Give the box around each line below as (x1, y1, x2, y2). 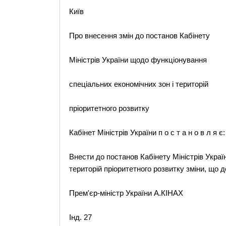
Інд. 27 (69, 213, 92, 221)
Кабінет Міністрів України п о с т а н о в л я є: (69, 128, 225, 137)
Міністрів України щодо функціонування (69, 55, 207, 64)
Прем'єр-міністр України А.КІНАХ (69, 189, 183, 197)
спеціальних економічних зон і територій (69, 80, 208, 88)
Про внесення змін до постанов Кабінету (69, 31, 210, 40)
